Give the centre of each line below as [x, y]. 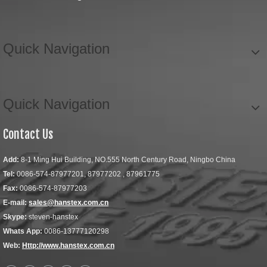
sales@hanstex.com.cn [69, 203]
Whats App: [23, 231]
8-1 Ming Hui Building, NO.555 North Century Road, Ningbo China [127, 160]
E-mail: [15, 203]
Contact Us [28, 134]
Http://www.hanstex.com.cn [68, 246]
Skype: [15, 217]
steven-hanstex [52, 217]
